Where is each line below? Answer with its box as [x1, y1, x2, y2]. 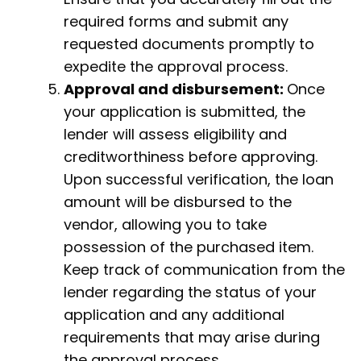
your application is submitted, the [64, 102, 305, 122]
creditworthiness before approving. [64, 147, 317, 168]
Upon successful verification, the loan [64, 169, 334, 190]
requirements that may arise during [64, 327, 320, 348]
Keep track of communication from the [64, 259, 345, 280]
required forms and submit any [64, 11, 288, 32]
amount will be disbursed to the [64, 192, 292, 213]
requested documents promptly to [64, 34, 314, 55]
